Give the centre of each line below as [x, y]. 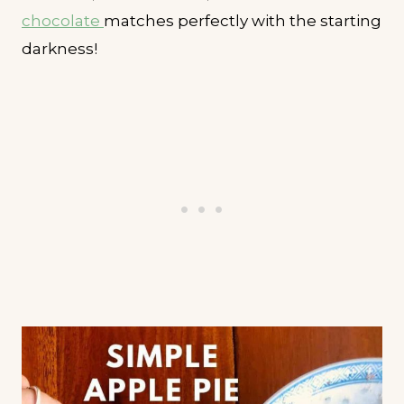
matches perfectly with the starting [243, 20]
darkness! [60, 48]
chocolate [63, 20]
